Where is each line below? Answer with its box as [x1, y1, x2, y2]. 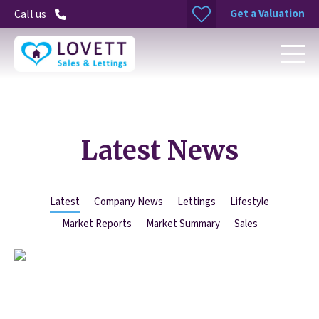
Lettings [177, 194, 216, 209]
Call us [14, 6, 46, 22]
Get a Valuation [230, 6, 305, 21]
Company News [94, 194, 163, 209]
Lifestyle [230, 194, 269, 209]
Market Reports [61, 216, 132, 231]
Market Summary [145, 216, 220, 231]
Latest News [80, 135, 239, 167]
